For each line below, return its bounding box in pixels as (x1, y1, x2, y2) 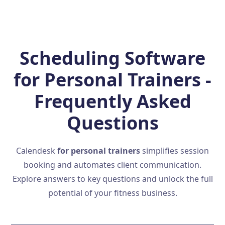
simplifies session (140, 145, 209, 157)
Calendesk (16, 145, 57, 157)
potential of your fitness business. (48, 187, 177, 199)
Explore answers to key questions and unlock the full (12, 173, 213, 185)
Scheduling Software (20, 46, 205, 71)
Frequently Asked (34, 89, 191, 114)
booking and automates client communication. (24, 159, 201, 171)
